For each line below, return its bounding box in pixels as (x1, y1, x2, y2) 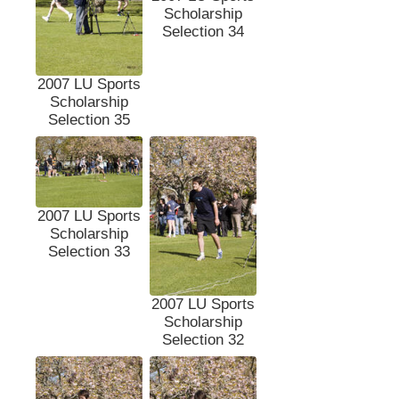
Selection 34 (162, 23, 244, 41)
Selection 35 (48, 111, 130, 129)
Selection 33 (48, 243, 130, 261)
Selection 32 (162, 331, 244, 349)
